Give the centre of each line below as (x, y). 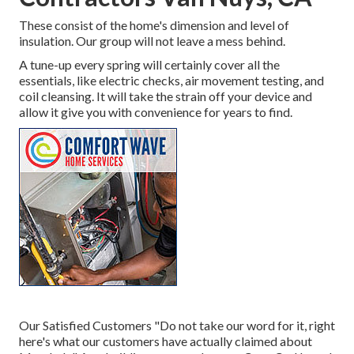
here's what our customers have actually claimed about (166, 341)
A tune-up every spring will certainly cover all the (149, 65)
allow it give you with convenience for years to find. (156, 112)
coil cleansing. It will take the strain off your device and (166, 96)
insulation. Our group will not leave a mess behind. (152, 41)
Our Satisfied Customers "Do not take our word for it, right (177, 326)
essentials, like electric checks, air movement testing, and (171, 81)
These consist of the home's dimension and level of (154, 25)
